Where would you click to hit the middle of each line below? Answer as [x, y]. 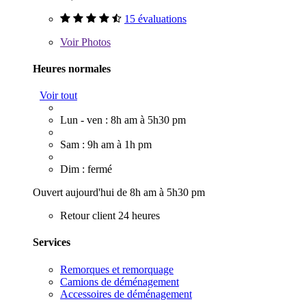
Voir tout [58, 96]
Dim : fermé [86, 169]
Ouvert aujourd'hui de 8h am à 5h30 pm [119, 193]
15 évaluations [155, 18]
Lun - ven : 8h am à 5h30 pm [123, 120]
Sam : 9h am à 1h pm [106, 145]
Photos [95, 42]
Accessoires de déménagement [126, 294]
